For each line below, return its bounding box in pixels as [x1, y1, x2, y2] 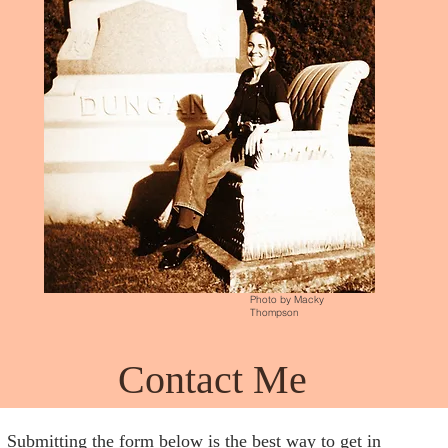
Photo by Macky [250, 293, 324, 306]
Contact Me [118, 357, 307, 402]
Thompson [250, 306, 299, 319]
